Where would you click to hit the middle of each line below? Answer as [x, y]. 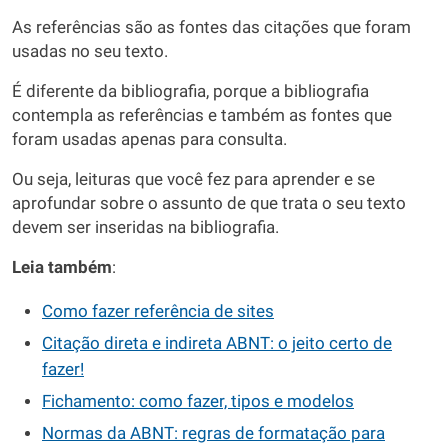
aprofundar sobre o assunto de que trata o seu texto [209, 203]
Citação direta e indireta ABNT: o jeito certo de [217, 343]
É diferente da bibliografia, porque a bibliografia [190, 91]
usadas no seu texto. [90, 51]
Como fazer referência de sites [158, 311]
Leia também [62, 267]
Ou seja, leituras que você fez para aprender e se [193, 179]
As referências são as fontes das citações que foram [211, 27]
